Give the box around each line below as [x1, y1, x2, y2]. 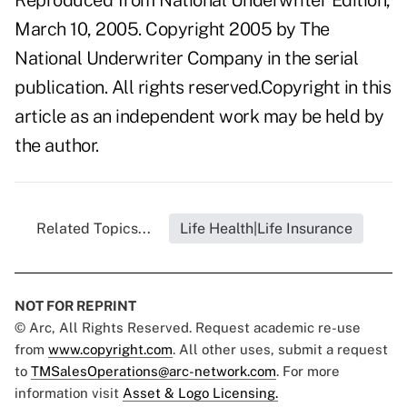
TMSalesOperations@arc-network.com [31, 363, 276, 380]
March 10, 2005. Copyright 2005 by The [15, 18, 330, 41]
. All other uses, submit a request [173, 342, 388, 358]
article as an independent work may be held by [15, 105, 384, 128]
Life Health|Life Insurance [180, 220, 352, 238]
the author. [15, 134, 99, 157]
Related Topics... [36, 220, 151, 238]
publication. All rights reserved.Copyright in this [15, 76, 391, 99]
